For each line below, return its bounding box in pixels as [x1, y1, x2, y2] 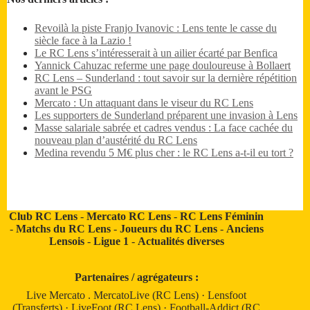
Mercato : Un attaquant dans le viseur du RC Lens [35, 97, 253, 109]
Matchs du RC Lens [15, 223, 111, 235]
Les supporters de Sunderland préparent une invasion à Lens [35, 109, 298, 122]
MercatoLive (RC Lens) [93, 289, 202, 302]
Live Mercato [26, 289, 89, 302]
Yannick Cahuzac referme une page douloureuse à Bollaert [35, 60, 291, 72]
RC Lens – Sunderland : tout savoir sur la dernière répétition [35, 72, 297, 84]
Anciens [226, 223, 264, 235]
